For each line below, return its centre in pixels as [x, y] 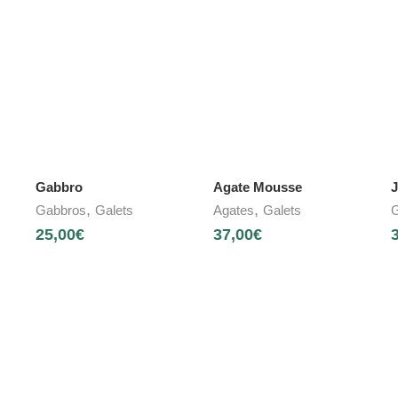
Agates [233, 211]
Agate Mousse [257, 187]
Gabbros [61, 211]
